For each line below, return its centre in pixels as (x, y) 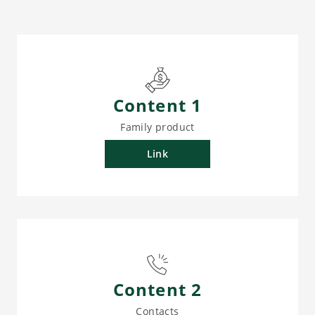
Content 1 (157, 105)
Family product (157, 127)
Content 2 (157, 289)
